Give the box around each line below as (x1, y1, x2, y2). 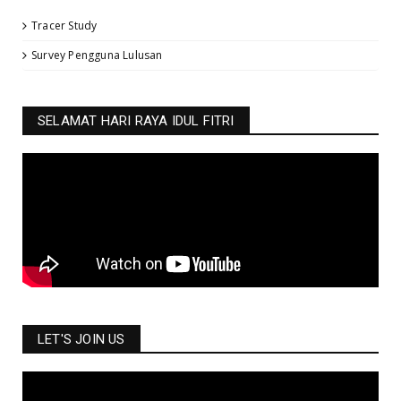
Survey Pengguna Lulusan (31, 47, 163, 64)
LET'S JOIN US (38, 331, 125, 348)
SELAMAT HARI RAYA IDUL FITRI (38, 113, 235, 130)
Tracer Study (31, 18, 98, 34)
